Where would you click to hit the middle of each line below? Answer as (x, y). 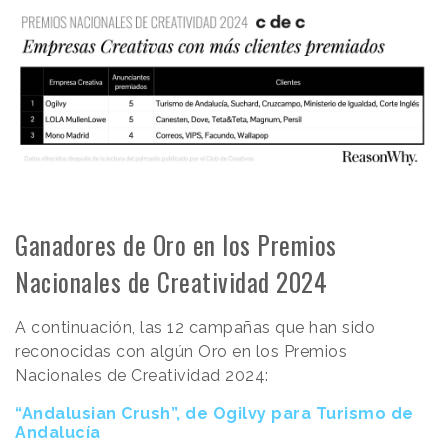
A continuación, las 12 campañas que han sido (195, 327)
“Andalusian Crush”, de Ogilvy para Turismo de (214, 413)
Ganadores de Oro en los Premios (176, 244)
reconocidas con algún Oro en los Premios (181, 351)
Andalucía (58, 432)
